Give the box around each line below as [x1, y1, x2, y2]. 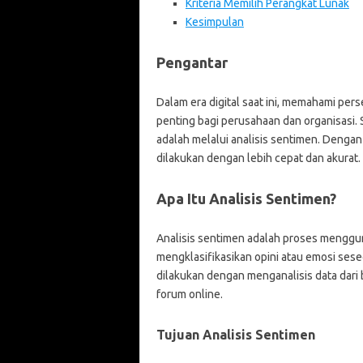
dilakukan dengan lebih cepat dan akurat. [156, 152, 361, 164]
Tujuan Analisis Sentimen [156, 327, 315, 342]
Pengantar [156, 54, 228, 70]
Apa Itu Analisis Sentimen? [156, 190, 336, 207]
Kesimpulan [185, 15, 244, 28]
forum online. [156, 288, 223, 301]
